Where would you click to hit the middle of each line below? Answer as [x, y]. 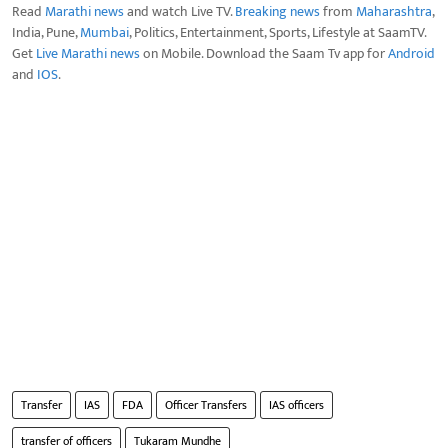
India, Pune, [46, 32]
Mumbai [104, 32]
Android [411, 53]
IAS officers [296, 404]
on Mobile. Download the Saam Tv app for [264, 53]
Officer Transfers [206, 404]
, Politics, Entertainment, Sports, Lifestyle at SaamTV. [277, 32]
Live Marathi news [88, 53]
